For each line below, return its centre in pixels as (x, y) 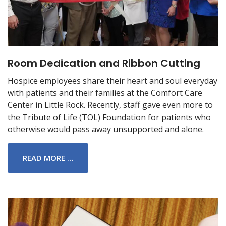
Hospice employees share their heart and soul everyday (112, 80)
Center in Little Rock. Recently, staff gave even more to (110, 105)
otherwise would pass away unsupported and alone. (106, 129)
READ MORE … (48, 158)
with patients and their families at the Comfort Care (105, 93)
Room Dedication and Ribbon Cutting (104, 63)
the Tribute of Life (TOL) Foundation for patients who (109, 117)
